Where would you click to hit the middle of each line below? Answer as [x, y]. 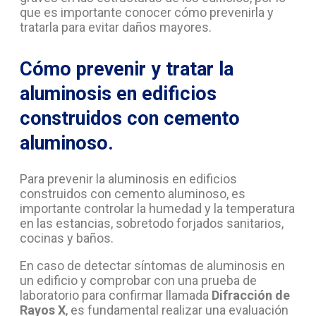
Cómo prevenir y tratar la [127, 69]
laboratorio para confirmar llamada [116, 296]
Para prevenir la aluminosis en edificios [128, 179]
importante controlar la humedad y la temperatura [157, 209]
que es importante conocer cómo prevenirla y [147, 12]
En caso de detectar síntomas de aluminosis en [152, 266]
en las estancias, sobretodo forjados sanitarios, [152, 224]
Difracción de [251, 296]
